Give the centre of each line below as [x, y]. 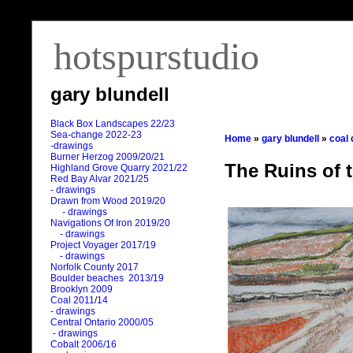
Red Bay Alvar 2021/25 [100, 179]
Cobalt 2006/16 [84, 345]
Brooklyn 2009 [82, 290]
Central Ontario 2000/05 [102, 323]
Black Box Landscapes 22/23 [113, 124]
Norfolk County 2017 [95, 268]
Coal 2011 [72, 301]
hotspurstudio [156, 56]
